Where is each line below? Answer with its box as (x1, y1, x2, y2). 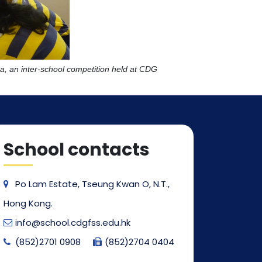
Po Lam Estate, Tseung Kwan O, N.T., (15, 177, 170, 190)
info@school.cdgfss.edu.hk (15, 216, 130, 229)
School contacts (4, 137, 150, 162)
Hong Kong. (4, 196, 53, 209)
